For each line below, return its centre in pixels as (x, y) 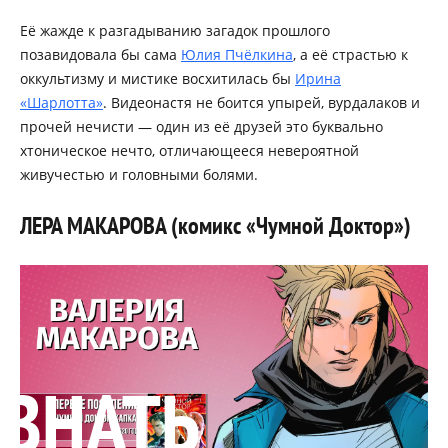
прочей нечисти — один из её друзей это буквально (201, 126)
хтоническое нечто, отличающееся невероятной (189, 150)
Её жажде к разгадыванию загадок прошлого (175, 30)
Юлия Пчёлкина (237, 54)
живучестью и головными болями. (139, 174)
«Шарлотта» (61, 102)
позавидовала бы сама (100, 54)
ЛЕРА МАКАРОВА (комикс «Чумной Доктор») (215, 225)
